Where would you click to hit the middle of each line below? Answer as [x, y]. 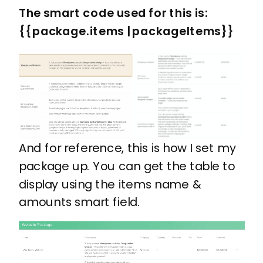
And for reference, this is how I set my [127, 148]
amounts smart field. [80, 202]
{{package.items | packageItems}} [127, 31]
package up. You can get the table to [127, 166]
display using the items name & [110, 184]
